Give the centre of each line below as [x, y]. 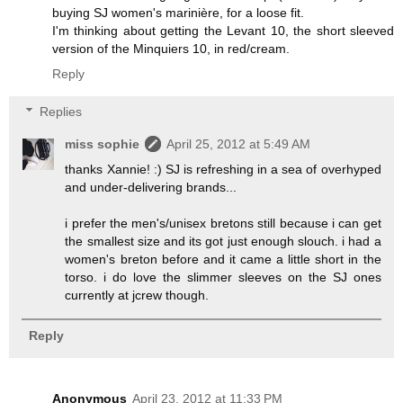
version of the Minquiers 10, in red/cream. [171, 49]
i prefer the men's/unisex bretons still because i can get [223, 224]
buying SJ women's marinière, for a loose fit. [178, 13]
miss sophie [103, 144]
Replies [61, 112]
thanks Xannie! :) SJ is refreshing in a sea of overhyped [223, 170]
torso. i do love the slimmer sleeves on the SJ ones [223, 278]
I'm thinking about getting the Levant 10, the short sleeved [223, 31]
